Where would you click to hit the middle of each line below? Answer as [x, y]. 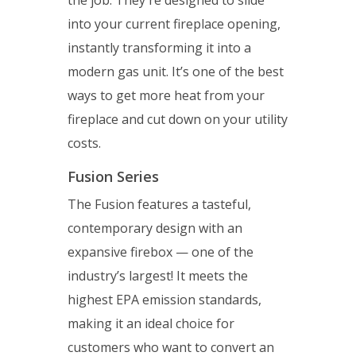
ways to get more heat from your [166, 96]
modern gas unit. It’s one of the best [176, 72]
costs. [87, 143]
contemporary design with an [155, 228]
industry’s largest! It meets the [158, 276]
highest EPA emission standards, [164, 300]
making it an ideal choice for [151, 324]
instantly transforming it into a [159, 48]
